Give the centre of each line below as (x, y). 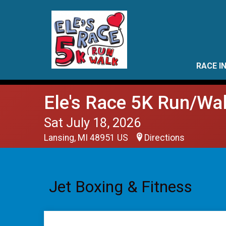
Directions (164, 138)
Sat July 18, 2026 (92, 123)
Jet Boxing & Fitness (121, 187)
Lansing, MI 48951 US (87, 138)
